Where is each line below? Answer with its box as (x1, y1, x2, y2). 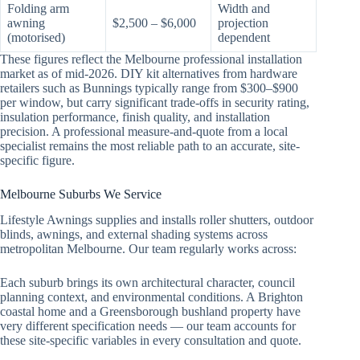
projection (218, 15, 268, 30)
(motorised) (7, 30, 65, 44)
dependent (218, 30, 270, 44)
